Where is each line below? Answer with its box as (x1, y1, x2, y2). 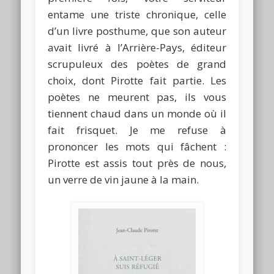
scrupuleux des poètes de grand (48, 57, 226, 72)
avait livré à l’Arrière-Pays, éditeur (48, 40, 226, 55)
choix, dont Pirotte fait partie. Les (48, 73, 226, 88)
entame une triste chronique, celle (48, 7, 226, 22)
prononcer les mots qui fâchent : (48, 139, 226, 154)
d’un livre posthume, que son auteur (48, 24, 226, 39)
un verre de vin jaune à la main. (48, 172, 199, 187)
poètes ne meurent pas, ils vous (48, 90, 226, 105)
